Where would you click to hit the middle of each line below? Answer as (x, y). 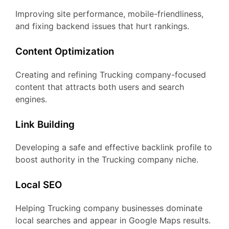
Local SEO (39, 185)
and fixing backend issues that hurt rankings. (102, 26)
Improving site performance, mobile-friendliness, (109, 14)
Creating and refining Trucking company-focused (111, 74)
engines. (31, 99)
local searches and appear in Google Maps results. (113, 220)
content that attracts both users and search (100, 87)
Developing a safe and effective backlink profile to (114, 147)
